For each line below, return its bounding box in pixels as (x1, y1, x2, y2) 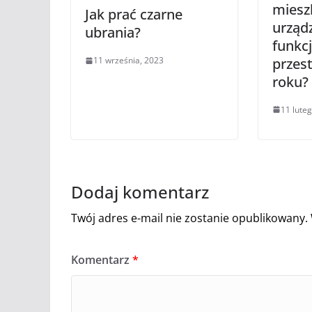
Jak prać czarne (85, 5, 182, 24)
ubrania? (85, 23, 141, 42)
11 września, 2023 (93, 54, 164, 67)
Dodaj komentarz (71, 180, 209, 203)
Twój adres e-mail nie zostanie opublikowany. (71, 210, 308, 226)
